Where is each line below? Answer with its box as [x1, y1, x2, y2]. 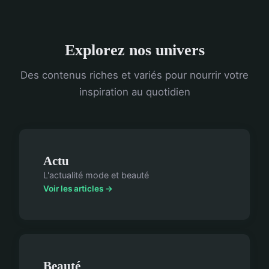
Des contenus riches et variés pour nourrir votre [20, 69, 249, 82]
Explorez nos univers [64, 41, 205, 59]
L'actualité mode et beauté [43, 170, 149, 181]
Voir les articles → [43, 184, 113, 194]
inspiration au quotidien [79, 86, 190, 98]
